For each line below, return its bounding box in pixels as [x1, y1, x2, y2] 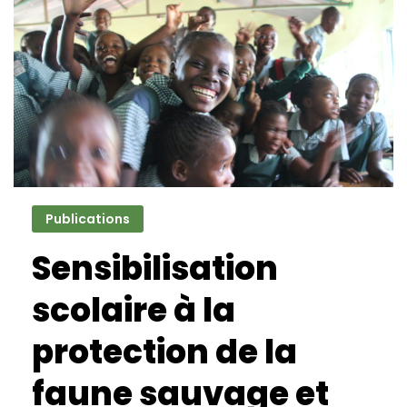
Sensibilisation [32, 244, 278, 292]
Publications [45, 209, 130, 228]
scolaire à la [32, 286, 235, 333]
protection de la [32, 328, 297, 375]
